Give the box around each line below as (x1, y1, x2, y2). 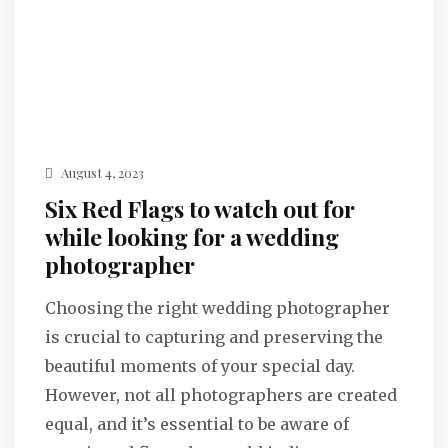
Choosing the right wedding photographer (45, 297, 390, 318)
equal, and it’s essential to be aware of (45, 413, 349, 434)
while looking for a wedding (45, 220, 339, 252)
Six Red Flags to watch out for (45, 192, 355, 224)
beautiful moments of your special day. (45, 355, 355, 376)
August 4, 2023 (58, 163, 144, 181)
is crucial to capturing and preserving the (45, 326, 383, 347)
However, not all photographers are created (45, 384, 397, 405)
